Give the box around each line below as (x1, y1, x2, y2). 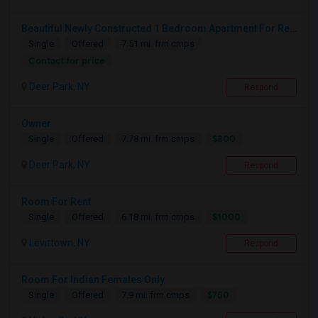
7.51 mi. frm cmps (121, 38, 194, 49)
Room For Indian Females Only (21, 274, 165, 285)
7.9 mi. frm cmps (121, 290, 190, 300)
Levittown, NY (27, 237, 90, 248)
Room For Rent (21, 196, 91, 207)
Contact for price (28, 55, 105, 67)
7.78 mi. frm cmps (121, 133, 194, 144)
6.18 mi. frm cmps (121, 212, 194, 222)
